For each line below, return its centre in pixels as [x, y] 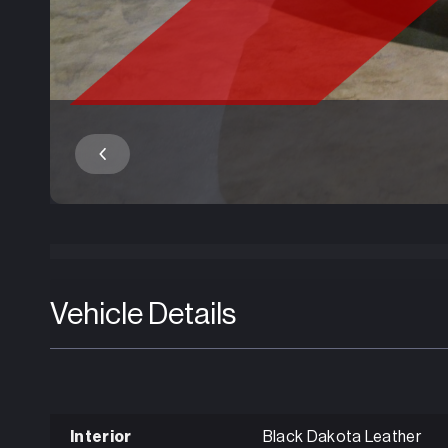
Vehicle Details [143, 313]
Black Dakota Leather [342, 437]
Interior [101, 437]
